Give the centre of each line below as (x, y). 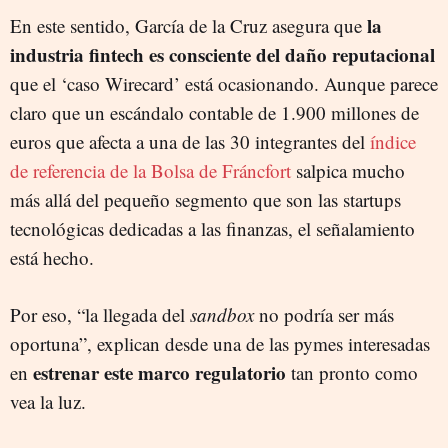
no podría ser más (324, 314)
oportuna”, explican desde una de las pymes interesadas (220, 343)
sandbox (222, 314)
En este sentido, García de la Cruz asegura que (188, 25)
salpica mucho (348, 170)
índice (393, 141)
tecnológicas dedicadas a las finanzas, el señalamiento (212, 228)
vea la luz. (48, 401)
